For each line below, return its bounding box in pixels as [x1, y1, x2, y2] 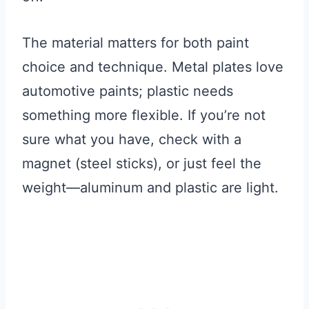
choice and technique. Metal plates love [22, 59, 283, 76]
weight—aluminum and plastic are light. [22, 179, 279, 197]
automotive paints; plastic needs [22, 83, 233, 100]
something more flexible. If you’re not [22, 107, 266, 124]
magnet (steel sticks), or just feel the [22, 155, 261, 172]
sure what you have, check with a [22, 131, 241, 148]
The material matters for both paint [22, 34, 249, 52]
